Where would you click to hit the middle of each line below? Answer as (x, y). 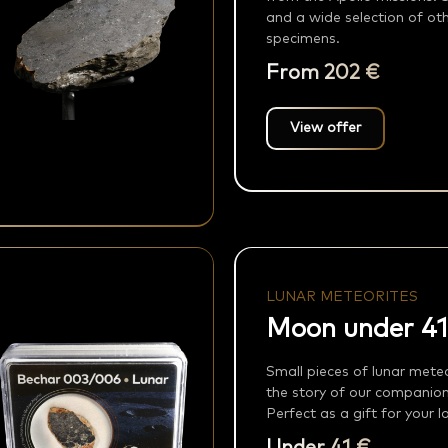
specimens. (302, 39)
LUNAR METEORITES (341, 297)
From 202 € (322, 73)
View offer (325, 128)
